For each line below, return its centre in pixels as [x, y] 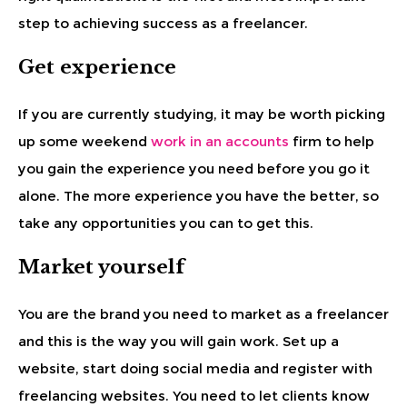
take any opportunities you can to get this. [166, 223]
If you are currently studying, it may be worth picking [202, 114]
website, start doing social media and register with [195, 368]
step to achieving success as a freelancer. [163, 23]
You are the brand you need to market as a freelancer [203, 313]
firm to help [332, 141]
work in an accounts [220, 141]
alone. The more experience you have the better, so [199, 195]
